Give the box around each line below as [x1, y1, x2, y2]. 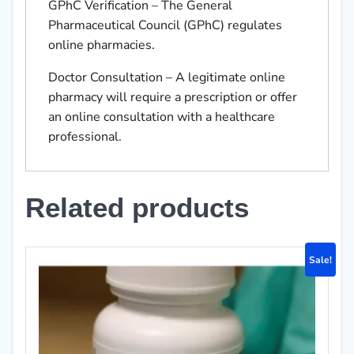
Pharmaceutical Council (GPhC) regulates [48, 17, 282, 35]
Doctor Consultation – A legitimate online [48, 69, 285, 87]
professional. [48, 128, 122, 146]
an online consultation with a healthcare [48, 108, 275, 126]
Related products [25, 192, 249, 224]
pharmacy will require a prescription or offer [48, 88, 297, 107]
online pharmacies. [48, 36, 155, 55]
